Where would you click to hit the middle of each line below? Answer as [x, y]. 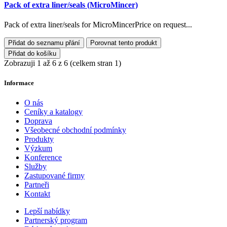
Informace [19, 83]
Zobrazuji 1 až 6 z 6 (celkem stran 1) [63, 63]
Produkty [39, 139]
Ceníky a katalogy [53, 112]
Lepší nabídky [47, 211]
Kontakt [37, 194]
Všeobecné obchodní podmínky [75, 130]
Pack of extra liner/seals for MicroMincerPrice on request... [98, 24]
